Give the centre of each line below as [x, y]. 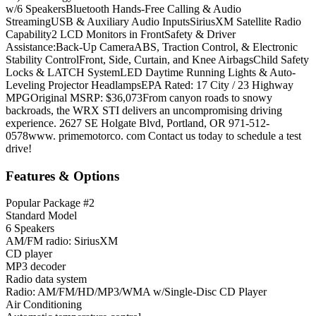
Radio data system [46, 279]
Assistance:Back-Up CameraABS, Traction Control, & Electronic [152, 47]
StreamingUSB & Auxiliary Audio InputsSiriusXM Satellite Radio [153, 21]
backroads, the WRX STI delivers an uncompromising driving [144, 110]
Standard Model [41, 216]
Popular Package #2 [50, 203]
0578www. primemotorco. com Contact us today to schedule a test [153, 135]
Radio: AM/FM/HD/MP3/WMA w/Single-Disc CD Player [136, 292]
